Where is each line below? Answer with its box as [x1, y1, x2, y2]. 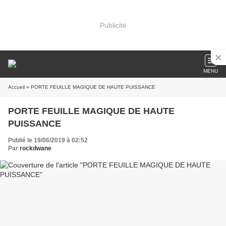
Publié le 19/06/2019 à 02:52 [8, 137, 88, 144]
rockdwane [20, 145, 51, 152]
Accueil [8, 84, 25, 90]
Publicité [99, 21, 127, 29]
